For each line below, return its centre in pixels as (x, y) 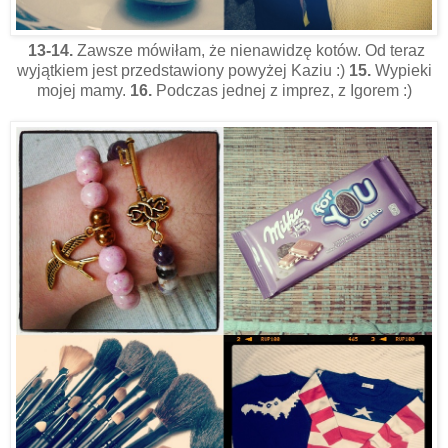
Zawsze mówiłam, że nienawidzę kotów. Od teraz (248, 50)
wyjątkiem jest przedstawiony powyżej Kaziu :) (182, 70)
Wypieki (403, 70)
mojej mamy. (83, 90)
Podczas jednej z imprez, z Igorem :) (283, 90)
